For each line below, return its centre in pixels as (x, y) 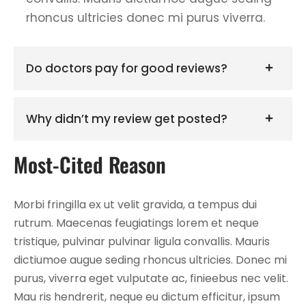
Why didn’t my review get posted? (127, 119)
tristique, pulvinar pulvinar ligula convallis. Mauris (142, 241)
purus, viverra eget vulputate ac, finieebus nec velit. (151, 278)
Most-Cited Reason (90, 164)
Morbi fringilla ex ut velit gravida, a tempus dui (135, 204)
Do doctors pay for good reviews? (127, 68)
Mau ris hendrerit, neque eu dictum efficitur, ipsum (147, 296)
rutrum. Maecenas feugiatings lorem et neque (136, 223)
